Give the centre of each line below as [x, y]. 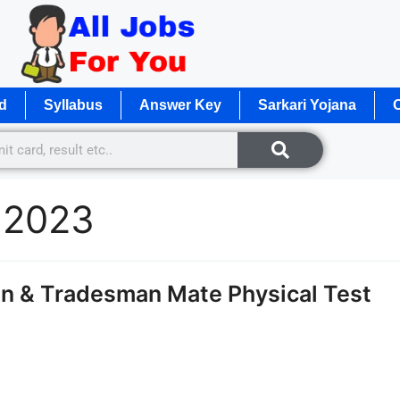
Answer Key [180, 104]
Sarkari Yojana [307, 104]
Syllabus [73, 104]
